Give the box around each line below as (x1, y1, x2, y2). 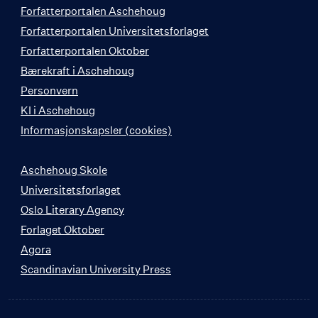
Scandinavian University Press (21, 262, 171, 276)
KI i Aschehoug (21, 103, 95, 117)
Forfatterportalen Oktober (21, 43, 149, 57)
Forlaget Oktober (21, 222, 104, 236)
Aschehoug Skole (21, 163, 107, 177)
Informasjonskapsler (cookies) (21, 123, 172, 137)
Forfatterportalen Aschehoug (21, 4, 165, 18)
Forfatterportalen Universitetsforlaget (21, 23, 209, 38)
